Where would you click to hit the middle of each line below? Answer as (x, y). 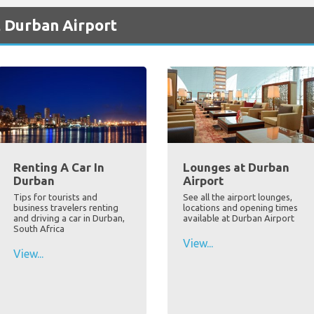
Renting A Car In (59, 167)
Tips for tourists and (55, 197)
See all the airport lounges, (238, 197)
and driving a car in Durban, (69, 218)
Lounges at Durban (236, 167)
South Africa (39, 228)
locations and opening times (240, 207)
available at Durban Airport (239, 218)
